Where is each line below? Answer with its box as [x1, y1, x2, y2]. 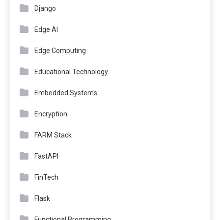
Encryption [34, 110, 67, 118]
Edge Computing [34, 46, 86, 55]
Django [34, 4, 56, 12]
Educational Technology [34, 67, 108, 76]
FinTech [34, 173, 58, 181]
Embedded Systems [34, 88, 97, 97]
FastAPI [34, 152, 58, 160]
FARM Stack [34, 131, 72, 139]
